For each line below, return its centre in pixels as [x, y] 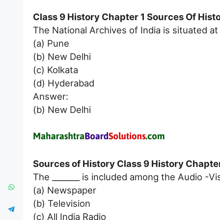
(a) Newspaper [65, 190]
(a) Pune [51, 43]
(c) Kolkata [55, 70]
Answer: [51, 96]
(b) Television [62, 203]
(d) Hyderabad [64, 83]
